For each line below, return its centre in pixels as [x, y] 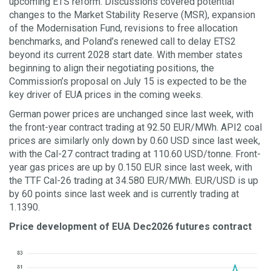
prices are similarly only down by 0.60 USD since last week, [135, 141]
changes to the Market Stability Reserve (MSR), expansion [132, 15]
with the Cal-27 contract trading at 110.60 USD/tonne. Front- [135, 154]
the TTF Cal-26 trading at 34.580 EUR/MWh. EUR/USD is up [134, 181]
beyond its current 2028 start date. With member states [126, 55]
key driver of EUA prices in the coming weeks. [106, 95]
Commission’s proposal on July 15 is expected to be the [128, 82]
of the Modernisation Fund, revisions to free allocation [123, 28]
